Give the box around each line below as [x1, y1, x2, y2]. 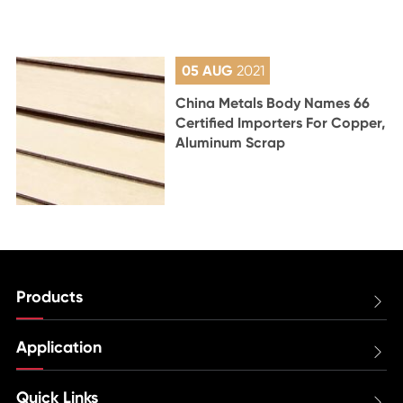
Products [15, 286, 83, 307]
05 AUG [181, 61, 237, 79]
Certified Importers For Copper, [175, 113, 386, 131]
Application [15, 336, 102, 357]
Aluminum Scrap [175, 133, 286, 151]
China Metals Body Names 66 [175, 94, 371, 112]
